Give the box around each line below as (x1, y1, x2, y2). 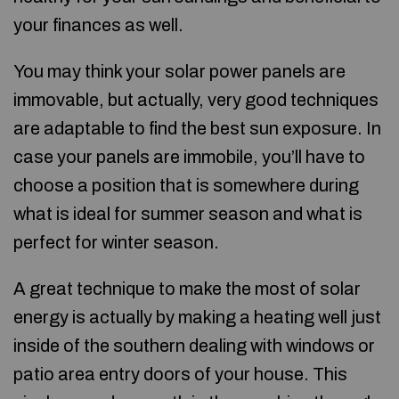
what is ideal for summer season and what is (13, 204, 362, 224)
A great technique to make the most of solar (13, 279, 361, 298)
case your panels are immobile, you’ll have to (13, 147, 365, 167)
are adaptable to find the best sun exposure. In (13, 118, 381, 138)
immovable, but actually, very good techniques (13, 90, 379, 110)
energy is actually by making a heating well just (13, 307, 381, 327)
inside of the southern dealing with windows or (13, 336, 375, 355)
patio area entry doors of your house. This (13, 364, 347, 384)
